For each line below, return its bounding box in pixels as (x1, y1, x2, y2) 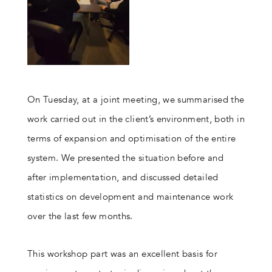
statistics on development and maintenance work (27, 191, 234, 203)
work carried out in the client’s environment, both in (27, 113, 245, 125)
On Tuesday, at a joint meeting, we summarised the (27, 93, 245, 106)
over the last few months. (27, 210, 133, 222)
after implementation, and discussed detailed (27, 171, 219, 183)
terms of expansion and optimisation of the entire (27, 132, 236, 144)
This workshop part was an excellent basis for (27, 248, 217, 260)
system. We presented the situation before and (27, 152, 223, 164)
